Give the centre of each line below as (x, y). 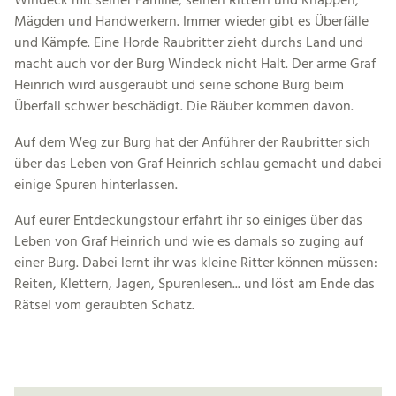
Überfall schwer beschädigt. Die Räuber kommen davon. (184, 107)
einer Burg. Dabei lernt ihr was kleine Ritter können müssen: (196, 263)
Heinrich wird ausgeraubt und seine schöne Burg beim (179, 86)
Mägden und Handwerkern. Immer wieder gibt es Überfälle (191, 23)
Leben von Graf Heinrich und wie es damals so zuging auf (189, 242)
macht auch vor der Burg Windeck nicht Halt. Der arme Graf (195, 65)
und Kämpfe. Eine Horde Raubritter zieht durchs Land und (189, 44)
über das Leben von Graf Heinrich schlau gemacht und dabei (198, 164)
